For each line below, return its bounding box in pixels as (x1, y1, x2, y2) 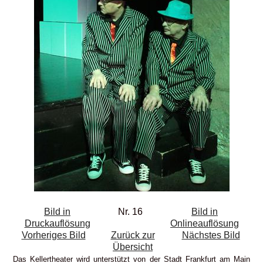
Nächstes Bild (181, 230, 240, 240)
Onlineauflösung (170, 218, 239, 228)
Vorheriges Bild (21, 230, 86, 240)
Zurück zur (110, 230, 155, 240)
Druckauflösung (24, 218, 90, 228)
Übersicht (113, 241, 153, 252)
